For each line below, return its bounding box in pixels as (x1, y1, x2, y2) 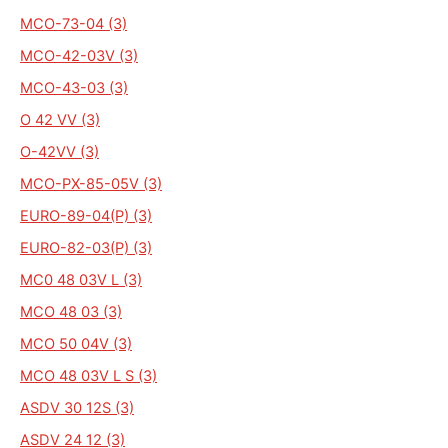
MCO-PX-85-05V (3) (20, 174, 162, 193)
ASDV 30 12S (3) (20, 398, 134, 417)
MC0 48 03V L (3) (20, 270, 142, 289)
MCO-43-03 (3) (20, 78, 128, 97)
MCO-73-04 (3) (20, 14, 127, 33)
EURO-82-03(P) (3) (20, 238, 152, 257)
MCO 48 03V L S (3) (20, 366, 157, 385)
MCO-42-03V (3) (20, 46, 138, 65)
